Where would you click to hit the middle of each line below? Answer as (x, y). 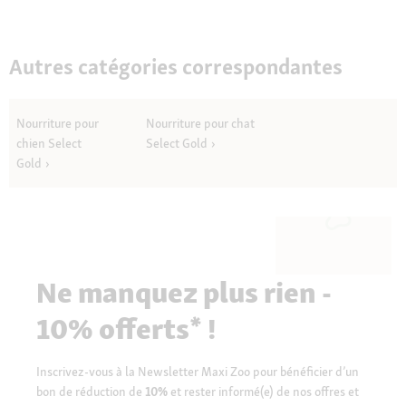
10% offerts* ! (126, 329)
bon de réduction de (89, 391)
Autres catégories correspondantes (176, 67)
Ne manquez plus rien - (184, 292)
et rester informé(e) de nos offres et (265, 391)
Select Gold (176, 143)
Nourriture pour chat (200, 123)
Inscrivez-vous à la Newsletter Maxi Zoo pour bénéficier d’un (198, 371)
